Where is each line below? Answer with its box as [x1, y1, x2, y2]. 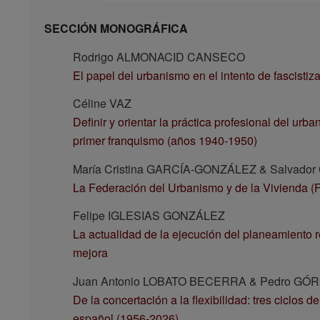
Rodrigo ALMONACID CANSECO [72, 48, 245, 65]
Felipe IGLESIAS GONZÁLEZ [72, 207, 225, 224]
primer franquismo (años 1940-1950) [72, 132, 257, 149]
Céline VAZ [72, 95, 131, 112]
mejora [72, 244, 108, 261]
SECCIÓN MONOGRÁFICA [44, 20, 188, 37]
